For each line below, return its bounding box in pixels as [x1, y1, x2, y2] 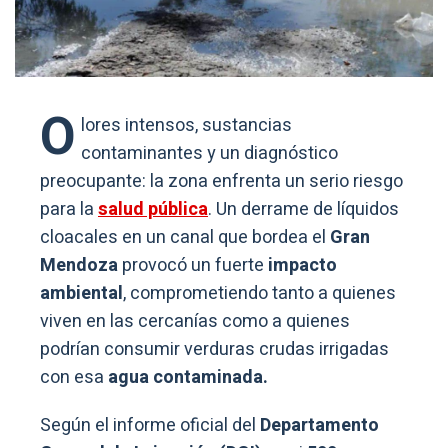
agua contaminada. [108, 363, 268, 391]
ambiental [40, 279, 123, 307]
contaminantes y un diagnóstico [81, 139, 338, 167]
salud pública [98, 195, 208, 223]
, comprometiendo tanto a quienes [123, 279, 396, 307]
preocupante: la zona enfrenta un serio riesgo [40, 167, 403, 195]
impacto [264, 251, 337, 279]
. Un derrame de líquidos [208, 195, 399, 223]
